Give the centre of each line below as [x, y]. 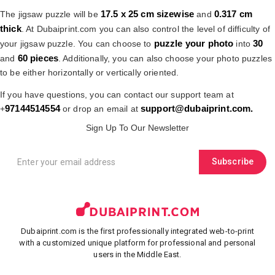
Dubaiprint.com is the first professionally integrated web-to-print [137, 231]
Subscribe [233, 162]
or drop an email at [100, 108]
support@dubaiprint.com [196, 108]
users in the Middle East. [137, 255]
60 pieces [38, 58]
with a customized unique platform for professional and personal [137, 243]
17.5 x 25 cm [127, 14]
